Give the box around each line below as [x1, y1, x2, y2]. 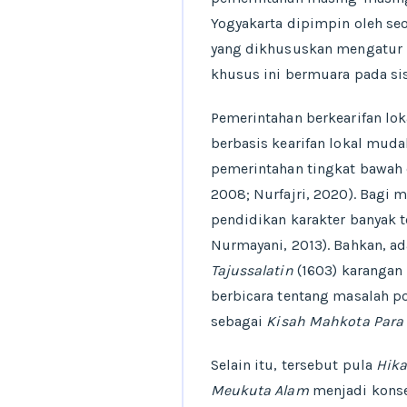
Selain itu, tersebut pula [210, 356, 377, 373]
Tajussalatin [210, 262, 297, 279]
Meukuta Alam [210, 382, 313, 399]
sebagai [210, 313, 267, 330]
